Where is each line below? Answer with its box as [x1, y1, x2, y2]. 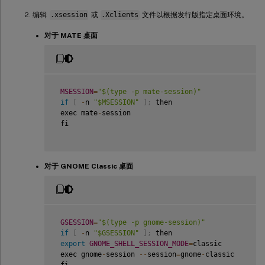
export [60, 240, 85, 248]
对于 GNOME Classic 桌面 [44, 162, 133, 171]
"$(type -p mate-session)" [98, 88, 201, 96]
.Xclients [101, 11, 139, 20]
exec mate [56, 109, 98, 118]
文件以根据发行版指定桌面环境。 [140, 11, 249, 20]
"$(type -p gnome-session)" [98, 218, 205, 227]
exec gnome [56, 250, 102, 259]
